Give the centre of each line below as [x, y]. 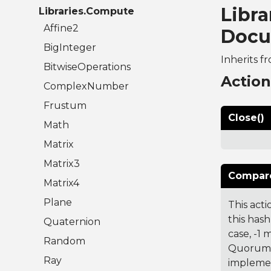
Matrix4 [61, 183]
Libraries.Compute [87, 11]
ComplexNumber [86, 87]
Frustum [65, 106]
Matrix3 [62, 164]
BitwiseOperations [87, 67]
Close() [246, 118]
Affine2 [61, 28]
